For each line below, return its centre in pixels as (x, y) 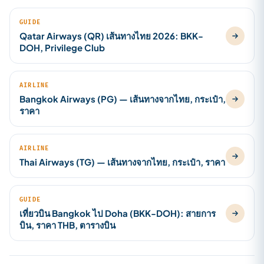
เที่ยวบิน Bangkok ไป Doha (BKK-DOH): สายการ (118, 213)
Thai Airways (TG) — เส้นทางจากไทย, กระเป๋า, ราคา (122, 162)
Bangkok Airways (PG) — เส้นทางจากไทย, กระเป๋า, (123, 99)
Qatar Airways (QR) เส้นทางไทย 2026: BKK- (111, 36)
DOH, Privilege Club (62, 47)
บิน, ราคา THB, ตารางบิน (67, 225)
